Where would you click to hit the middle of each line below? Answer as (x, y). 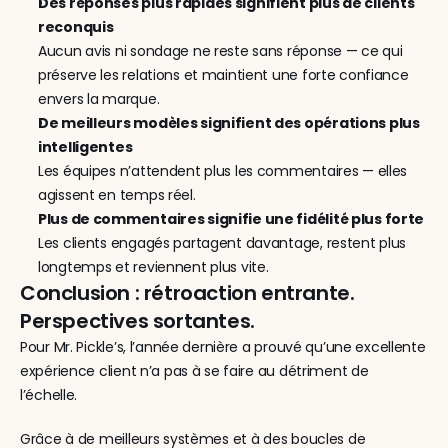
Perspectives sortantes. (137, 321)
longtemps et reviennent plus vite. (153, 267)
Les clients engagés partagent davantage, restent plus (222, 243)
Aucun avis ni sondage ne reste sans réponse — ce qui (220, 51)
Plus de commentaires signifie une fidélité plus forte (231, 219)
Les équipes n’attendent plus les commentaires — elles (223, 171)
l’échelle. (49, 395)
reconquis (76, 27)
